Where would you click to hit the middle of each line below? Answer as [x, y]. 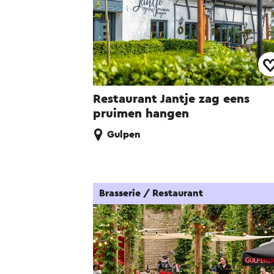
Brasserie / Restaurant [151, 194]
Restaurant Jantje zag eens [171, 99]
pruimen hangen [141, 114]
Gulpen [124, 135]
